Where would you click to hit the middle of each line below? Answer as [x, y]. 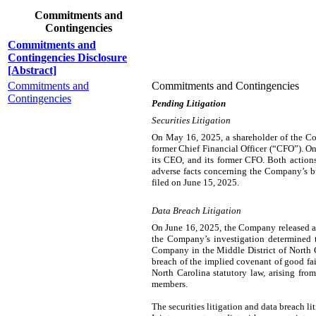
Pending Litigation [189, 103]
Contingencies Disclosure [67, 57]
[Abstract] [32, 70]
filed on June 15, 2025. [195, 182]
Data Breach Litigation [196, 211]
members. [170, 284]
